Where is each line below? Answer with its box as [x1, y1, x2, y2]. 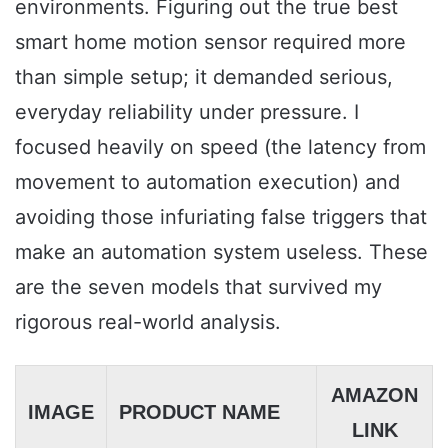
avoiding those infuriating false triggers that [15, 204, 427, 229]
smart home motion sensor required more [15, 29, 406, 54]
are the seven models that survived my [15, 274, 382, 299]
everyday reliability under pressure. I [15, 99, 359, 124]
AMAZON [331, 383, 418, 406]
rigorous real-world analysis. [15, 309, 281, 334]
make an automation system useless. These [15, 239, 428, 264]
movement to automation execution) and [15, 169, 400, 194]
